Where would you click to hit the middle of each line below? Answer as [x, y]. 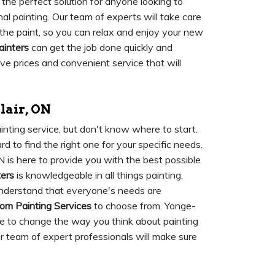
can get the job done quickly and [101, 47]
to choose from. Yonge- [144, 206]
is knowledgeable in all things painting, [99, 175]
